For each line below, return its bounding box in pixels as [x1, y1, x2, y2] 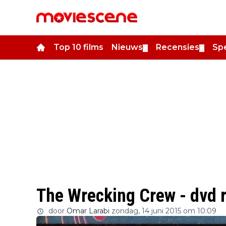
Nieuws [111, 42, 143, 52]
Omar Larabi [67, 206, 109, 215]
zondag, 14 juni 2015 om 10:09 [111, 206, 216, 215]
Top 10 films [53, 42, 103, 52]
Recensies [156, 42, 199, 52]
